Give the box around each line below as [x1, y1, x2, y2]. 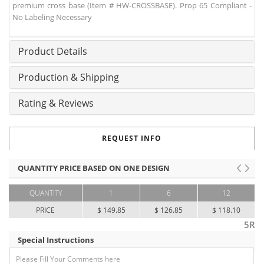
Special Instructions [18, 235, 94, 246]
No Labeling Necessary [12, 12, 92, 23]
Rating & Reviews [18, 97, 94, 110]
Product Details [18, 45, 87, 58]
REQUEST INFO [102, 133, 161, 144]
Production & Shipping [18, 71, 119, 84]
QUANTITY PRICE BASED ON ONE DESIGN [18, 163, 170, 174]
